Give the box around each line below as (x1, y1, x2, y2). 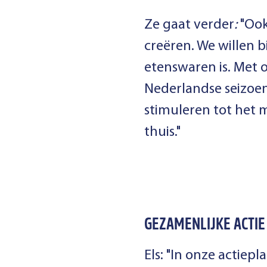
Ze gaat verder (144, 18, 234, 33)
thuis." (144, 125, 181, 140)
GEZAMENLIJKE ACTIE (144, 214, 265, 238)
